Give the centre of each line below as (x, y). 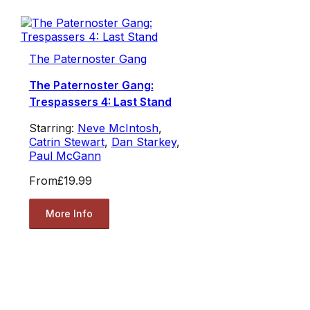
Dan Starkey (144, 142)
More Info (69, 214)
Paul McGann (65, 155)
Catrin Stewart (66, 142)
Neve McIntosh (118, 128)
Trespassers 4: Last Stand (100, 101)
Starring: (53, 128)
